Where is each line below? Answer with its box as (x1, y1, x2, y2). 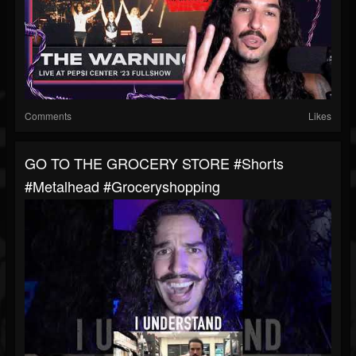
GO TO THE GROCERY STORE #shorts (25, 153, 284, 174)
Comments (25, 109, 72, 123)
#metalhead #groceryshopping (25, 176, 220, 197)
